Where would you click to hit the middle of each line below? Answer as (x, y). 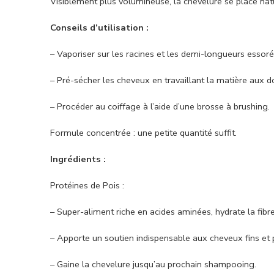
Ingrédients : (78, 159)
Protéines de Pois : (87, 186)
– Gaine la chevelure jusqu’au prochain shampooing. (153, 265)
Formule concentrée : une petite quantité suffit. (143, 133)
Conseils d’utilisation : (99, 28)
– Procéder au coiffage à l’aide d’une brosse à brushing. (160, 107)
